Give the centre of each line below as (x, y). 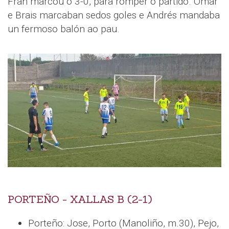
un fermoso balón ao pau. (64, 29)
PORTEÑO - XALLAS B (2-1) (80, 200)
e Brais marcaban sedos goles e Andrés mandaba (114, 15)
